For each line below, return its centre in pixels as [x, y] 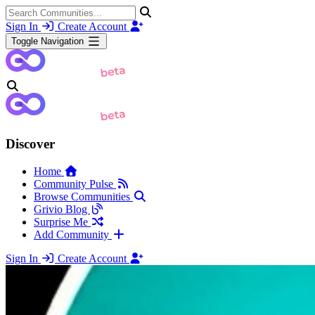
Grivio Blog [62, 210]
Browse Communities [83, 197]
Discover [30, 144]
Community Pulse [75, 184]
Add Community [73, 235]
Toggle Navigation [47, 41]
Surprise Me [62, 222]
